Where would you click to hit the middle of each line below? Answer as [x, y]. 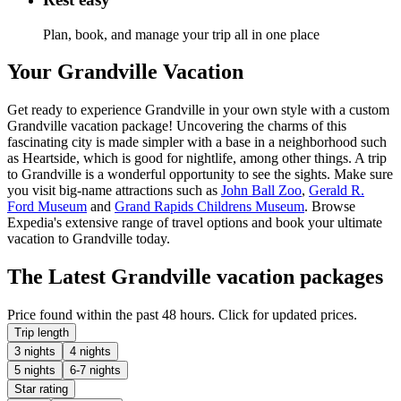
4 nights [90, 352]
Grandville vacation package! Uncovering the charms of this [177, 126]
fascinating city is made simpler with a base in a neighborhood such [197, 142]
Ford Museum [47, 207]
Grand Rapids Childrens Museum [209, 207]
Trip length [42, 333]
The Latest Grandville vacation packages [195, 277]
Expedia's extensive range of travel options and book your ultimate [195, 223]
